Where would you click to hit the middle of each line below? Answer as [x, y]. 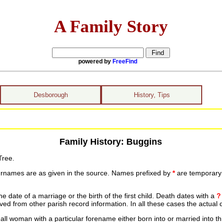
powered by [95, 61]
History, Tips [152, 95]
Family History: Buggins [111, 141]
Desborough [51, 95]
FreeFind [125, 61]
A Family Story [111, 26]
